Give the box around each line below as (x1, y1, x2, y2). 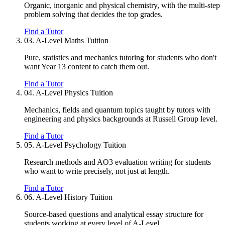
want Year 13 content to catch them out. (24, 62, 149, 71)
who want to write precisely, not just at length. (24, 167, 170, 176)
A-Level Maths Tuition (36, 36, 108, 45)
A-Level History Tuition (36, 193, 113, 202)
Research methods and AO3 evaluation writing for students (24, 158, 211, 167)
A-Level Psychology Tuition (36, 141, 126, 150)
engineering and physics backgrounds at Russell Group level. (24, 115, 217, 124)
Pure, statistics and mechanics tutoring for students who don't (24, 53, 216, 62)
